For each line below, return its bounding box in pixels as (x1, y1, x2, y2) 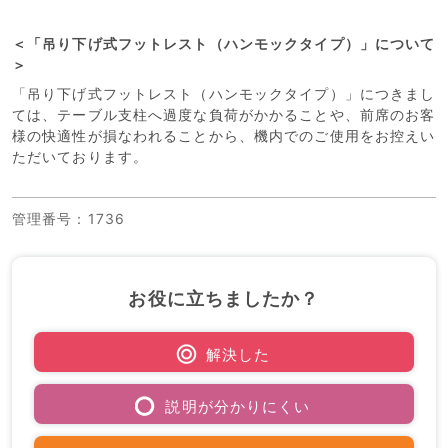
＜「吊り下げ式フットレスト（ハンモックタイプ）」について (12, 35, 436, 52)
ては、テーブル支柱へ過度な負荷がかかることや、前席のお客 (12, 106, 436, 123)
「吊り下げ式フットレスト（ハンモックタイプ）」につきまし (12, 85, 436, 102)
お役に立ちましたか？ (128, 288, 320, 309)
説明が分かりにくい (165, 397, 311, 417)
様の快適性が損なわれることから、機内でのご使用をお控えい (12, 127, 436, 144)
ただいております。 (12, 148, 149, 165)
